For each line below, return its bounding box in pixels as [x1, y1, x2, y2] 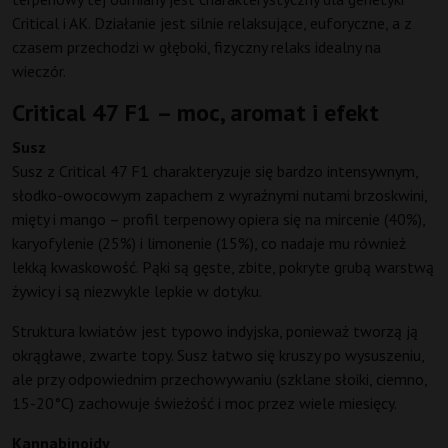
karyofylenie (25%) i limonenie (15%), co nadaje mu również [12, 233, 406, 254]
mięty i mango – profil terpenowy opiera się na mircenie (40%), [12, 209, 425, 230]
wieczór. [12, 61, 66, 82]
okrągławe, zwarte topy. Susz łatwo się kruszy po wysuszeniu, [12, 345, 424, 366]
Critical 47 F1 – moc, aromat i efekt [12, 97, 379, 129]
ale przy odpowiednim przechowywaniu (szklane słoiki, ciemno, [12, 369, 427, 390]
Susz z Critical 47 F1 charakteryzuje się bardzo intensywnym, [12, 161, 418, 182]
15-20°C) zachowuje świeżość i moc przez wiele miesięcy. [12, 393, 397, 414]
